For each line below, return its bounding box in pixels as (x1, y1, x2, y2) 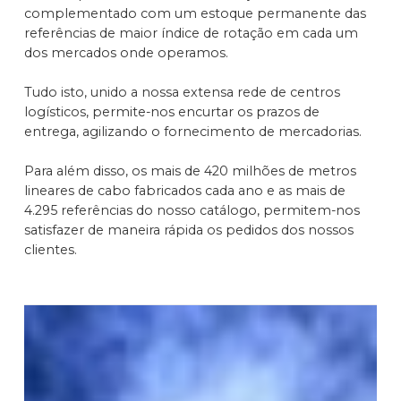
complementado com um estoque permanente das (24, 4, 366, 21)
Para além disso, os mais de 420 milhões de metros (24, 162, 356, 179)
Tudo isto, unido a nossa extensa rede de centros (24, 83, 340, 100)
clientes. (24, 241, 77, 258)
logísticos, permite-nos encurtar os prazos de (24, 103, 320, 120)
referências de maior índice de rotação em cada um (24, 24, 358, 41)
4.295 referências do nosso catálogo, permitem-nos (24, 201, 360, 218)
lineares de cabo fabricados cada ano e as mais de (24, 182, 346, 199)
